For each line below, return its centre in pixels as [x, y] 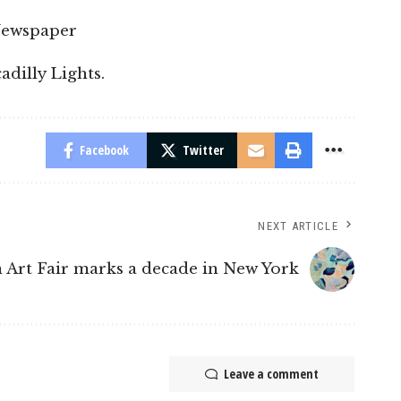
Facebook [104, 149]
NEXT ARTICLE [298, 226]
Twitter [203, 149]
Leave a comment [271, 373]
